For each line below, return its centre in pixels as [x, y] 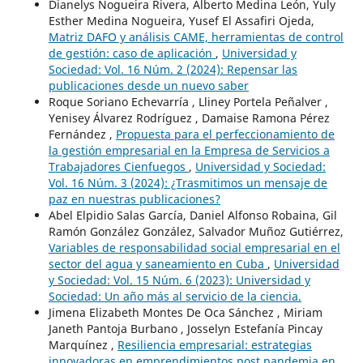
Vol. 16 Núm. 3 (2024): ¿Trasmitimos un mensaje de [188, 182]
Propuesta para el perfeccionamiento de [225, 134]
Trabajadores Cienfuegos [118, 166]
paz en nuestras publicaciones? [134, 199]
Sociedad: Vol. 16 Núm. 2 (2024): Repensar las [173, 69]
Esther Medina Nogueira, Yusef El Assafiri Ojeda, [181, 20]
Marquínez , [83, 344]
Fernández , [82, 134]
